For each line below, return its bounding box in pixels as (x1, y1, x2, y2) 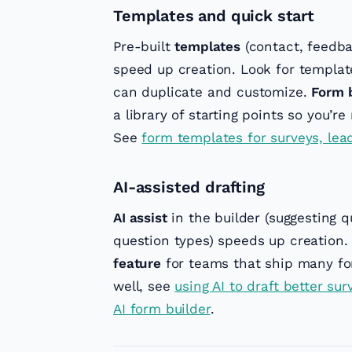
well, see (113, 278, 175, 295)
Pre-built (113, 38, 175, 55)
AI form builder (113, 301, 211, 317)
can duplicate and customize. (113, 84, 312, 101)
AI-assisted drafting (113, 178, 265, 197)
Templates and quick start (113, 6, 314, 26)
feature (113, 255, 161, 272)
